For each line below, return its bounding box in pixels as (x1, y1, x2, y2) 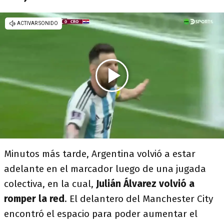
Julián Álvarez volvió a (96, 178, 194, 189)
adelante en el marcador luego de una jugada (4, 163, 206, 174)
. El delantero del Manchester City (64, 193, 213, 204)
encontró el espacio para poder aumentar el (4, 208, 197, 219)
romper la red (4, 193, 64, 204)
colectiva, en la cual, (4, 178, 96, 189)
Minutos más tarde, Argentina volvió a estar (4, 148, 195, 159)
